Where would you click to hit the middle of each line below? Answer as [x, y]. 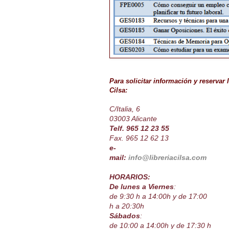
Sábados [125, 216]
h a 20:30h [127, 206]
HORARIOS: [131, 177]
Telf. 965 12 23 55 [139, 129]
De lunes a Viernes [142, 187]
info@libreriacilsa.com [167, 158]
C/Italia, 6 [125, 109]
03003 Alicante [133, 119]
